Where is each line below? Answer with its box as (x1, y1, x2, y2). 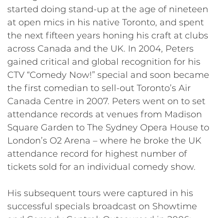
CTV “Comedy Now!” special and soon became (7, 69, 209, 80)
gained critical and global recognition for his (7, 56, 200, 67)
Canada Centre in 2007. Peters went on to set (7, 95, 205, 107)
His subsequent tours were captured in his (7, 187, 193, 199)
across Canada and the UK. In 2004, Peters (7, 43, 194, 54)
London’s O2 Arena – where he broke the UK (7, 135, 201, 146)
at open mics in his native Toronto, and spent (7, 17, 204, 28)
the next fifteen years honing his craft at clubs (7, 30, 208, 41)
